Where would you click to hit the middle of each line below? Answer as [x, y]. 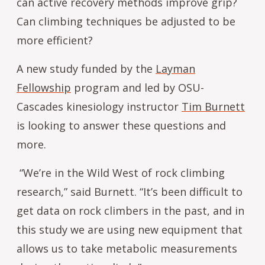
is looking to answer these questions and [121, 125]
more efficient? [56, 40]
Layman [175, 68]
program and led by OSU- [138, 87]
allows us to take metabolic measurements [127, 248]
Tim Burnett [213, 106]
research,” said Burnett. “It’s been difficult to [130, 191]
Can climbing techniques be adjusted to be [126, 21]
